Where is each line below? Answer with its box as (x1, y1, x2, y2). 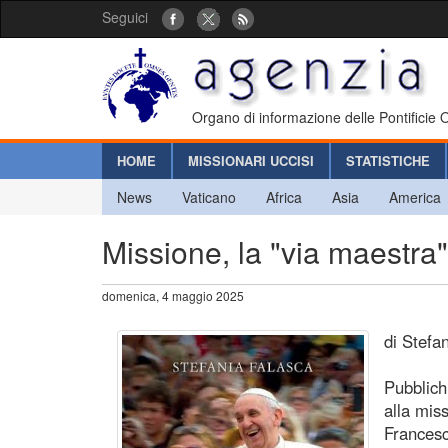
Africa (266, 186, 302, 207)
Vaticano (182, 186, 236, 207)
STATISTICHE (346, 150, 430, 170)
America (389, 186, 441, 207)
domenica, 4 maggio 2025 (102, 286, 244, 304)
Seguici (102, 7, 148, 27)
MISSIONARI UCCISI (188, 150, 314, 170)
